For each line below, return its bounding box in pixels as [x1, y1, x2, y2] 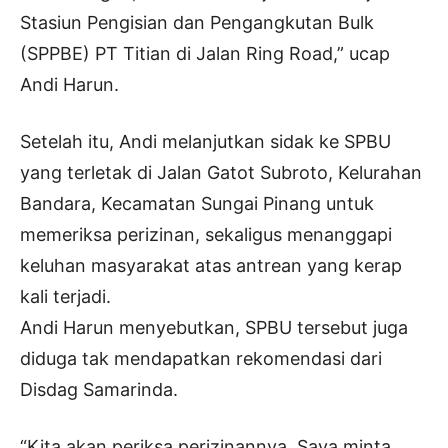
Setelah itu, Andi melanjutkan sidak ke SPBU [20, 131, 391, 153]
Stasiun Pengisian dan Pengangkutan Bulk [20, 12, 374, 34]
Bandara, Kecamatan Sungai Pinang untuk [20, 193, 374, 215]
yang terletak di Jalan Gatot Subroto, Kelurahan [20, 162, 422, 184]
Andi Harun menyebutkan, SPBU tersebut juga [20, 317, 408, 339]
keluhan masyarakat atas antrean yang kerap [20, 255, 402, 277]
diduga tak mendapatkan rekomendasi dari [20, 348, 382, 370]
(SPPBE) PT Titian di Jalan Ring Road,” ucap [20, 43, 390, 65]
